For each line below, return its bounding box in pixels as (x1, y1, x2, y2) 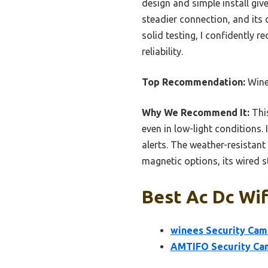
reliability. (142, 46, 183, 57)
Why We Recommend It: (142, 107, 249, 118)
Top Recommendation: (142, 77, 245, 88)
